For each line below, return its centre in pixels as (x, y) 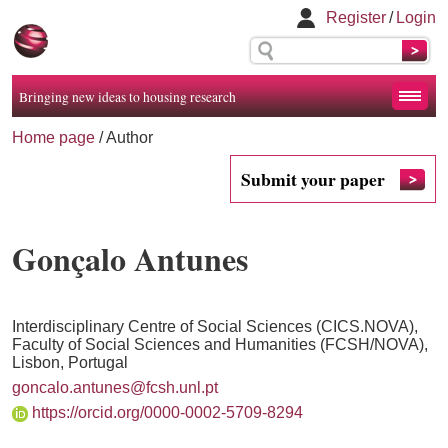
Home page (53, 137)
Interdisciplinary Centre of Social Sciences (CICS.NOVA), (215, 326)
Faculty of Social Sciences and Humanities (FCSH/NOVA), (220, 344)
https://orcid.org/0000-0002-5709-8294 (167, 412)
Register (355, 17)
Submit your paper (313, 179)
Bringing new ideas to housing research (127, 96)
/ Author (124, 137)
